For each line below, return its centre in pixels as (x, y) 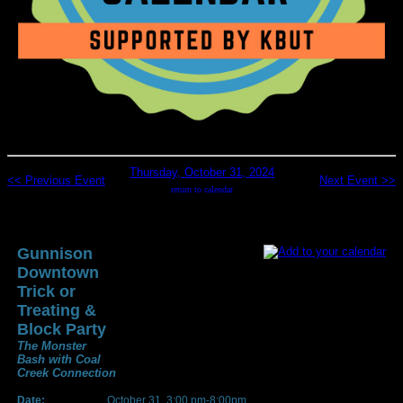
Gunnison (55, 253)
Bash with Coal (59, 359)
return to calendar (202, 189)
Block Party (62, 329)
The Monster (52, 345)
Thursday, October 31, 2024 (202, 172)
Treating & (57, 310)
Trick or (46, 291)
